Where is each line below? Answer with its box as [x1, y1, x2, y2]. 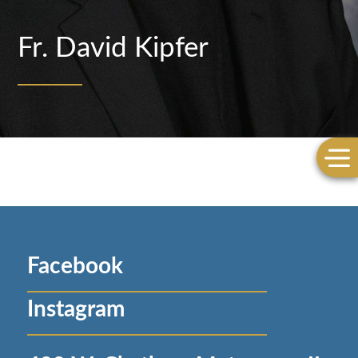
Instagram [26, 297, 125, 320]
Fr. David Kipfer [18, 34, 209, 62]
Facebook [26, 254, 123, 277]
